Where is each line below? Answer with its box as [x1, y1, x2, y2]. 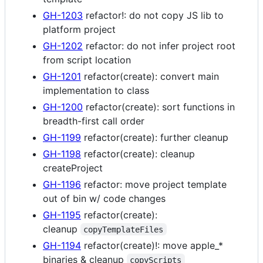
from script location [43, 53, 131, 66]
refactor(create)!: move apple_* [81, 239, 223, 251]
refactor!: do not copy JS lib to [83, 9, 224, 21]
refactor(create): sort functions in [83, 100, 235, 113]
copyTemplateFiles [83, 224, 164, 234]
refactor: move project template [81, 178, 227, 190]
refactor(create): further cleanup [81, 131, 228, 143]
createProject [43, 161, 103, 174]
